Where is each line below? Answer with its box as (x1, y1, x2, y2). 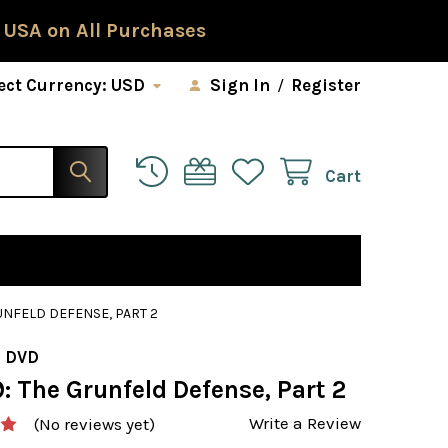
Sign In (210, 75, 270, 95)
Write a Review (249, 412, 361, 433)
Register (291, 75, 361, 95)
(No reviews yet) (34, 414, 156, 435)
